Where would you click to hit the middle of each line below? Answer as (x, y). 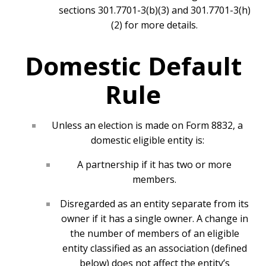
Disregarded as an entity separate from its (154, 204)
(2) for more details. (154, 25)
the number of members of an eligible (154, 234)
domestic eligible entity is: (147, 140)
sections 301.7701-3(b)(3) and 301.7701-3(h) (154, 10)
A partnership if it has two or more (154, 165)
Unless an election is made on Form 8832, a (147, 126)
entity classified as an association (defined (154, 248)
